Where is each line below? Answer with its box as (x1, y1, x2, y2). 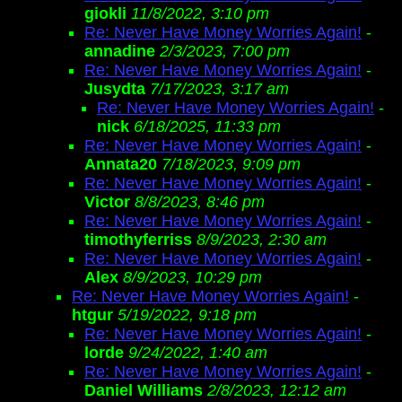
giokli (84, 4, 131, 22)
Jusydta (84, 80, 145, 98)
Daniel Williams (84, 381, 203, 399)
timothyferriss (84, 231, 192, 249)
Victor (84, 193, 130, 211)
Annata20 (84, 155, 157, 173)
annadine (84, 42, 155, 60)
